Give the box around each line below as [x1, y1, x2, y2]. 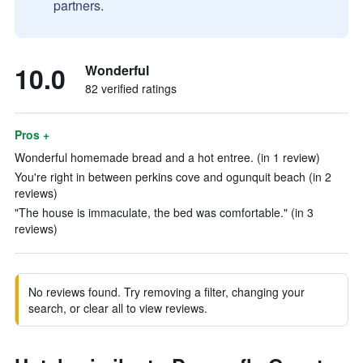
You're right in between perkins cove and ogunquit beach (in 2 [15, 169, 331, 185]
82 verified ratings [85, 80, 177, 96]
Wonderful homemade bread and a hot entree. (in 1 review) [15, 149, 320, 165]
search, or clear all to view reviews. [28, 300, 207, 316]
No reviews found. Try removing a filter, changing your [28, 284, 305, 300]
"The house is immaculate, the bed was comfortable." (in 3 [15, 204, 314, 220]
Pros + [15, 126, 49, 143]
